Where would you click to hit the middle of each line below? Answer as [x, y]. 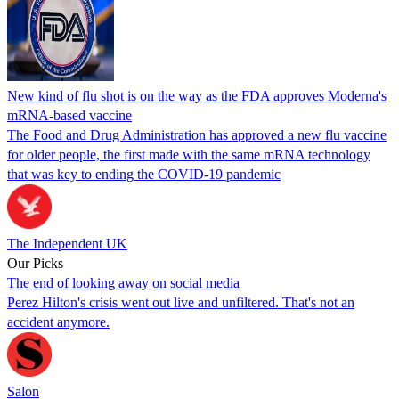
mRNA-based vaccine [69, 115]
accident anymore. [58, 322]
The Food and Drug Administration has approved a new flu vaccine [197, 134]
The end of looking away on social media [123, 282]
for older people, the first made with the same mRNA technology [189, 154]
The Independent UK [67, 243]
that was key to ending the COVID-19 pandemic [144, 174]
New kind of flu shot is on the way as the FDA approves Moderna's [197, 95]
